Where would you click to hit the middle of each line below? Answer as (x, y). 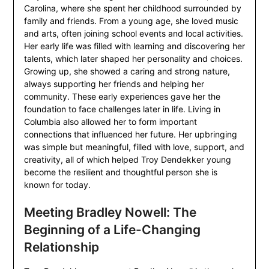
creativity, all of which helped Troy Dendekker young (127, 160)
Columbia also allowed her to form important (110, 122)
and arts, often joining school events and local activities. (133, 34)
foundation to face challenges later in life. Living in (122, 109)
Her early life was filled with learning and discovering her (134, 46)
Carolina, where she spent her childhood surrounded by (132, 8)
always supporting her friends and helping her (114, 84)
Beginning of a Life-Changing (112, 230)
